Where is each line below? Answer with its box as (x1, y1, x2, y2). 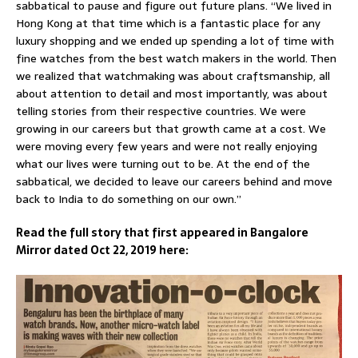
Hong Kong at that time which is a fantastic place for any (16, 14, 320, 33)
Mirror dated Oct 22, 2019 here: (16, 241, 189, 260)
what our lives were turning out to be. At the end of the (16, 155, 310, 173)
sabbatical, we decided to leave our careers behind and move (16, 173, 332, 191)
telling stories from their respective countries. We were (16, 102, 306, 121)
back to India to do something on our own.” (16, 190, 241, 209)
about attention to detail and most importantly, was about (16, 85, 328, 103)
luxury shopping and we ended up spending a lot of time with (16, 32, 334, 50)
